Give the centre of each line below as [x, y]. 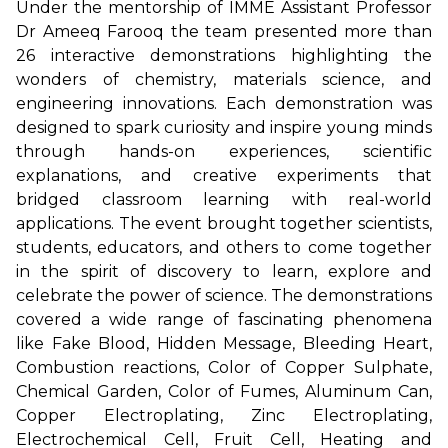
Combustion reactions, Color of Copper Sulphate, [224, 367]
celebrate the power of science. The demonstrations [224, 295]
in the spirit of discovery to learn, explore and [224, 271]
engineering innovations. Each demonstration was [224, 103]
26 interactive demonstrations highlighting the [224, 55]
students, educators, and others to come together [224, 247]
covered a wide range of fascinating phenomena [224, 319]
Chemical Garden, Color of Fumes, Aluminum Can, [224, 391]
